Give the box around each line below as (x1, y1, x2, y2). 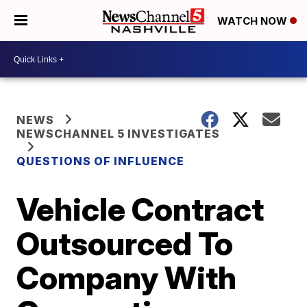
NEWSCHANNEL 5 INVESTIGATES (16, 127, 221, 140)
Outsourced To (16, 224, 234, 262)
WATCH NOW (217, 14, 290, 28)
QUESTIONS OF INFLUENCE (16, 154, 185, 168)
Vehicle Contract (16, 190, 265, 228)
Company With (16, 258, 237, 297)
